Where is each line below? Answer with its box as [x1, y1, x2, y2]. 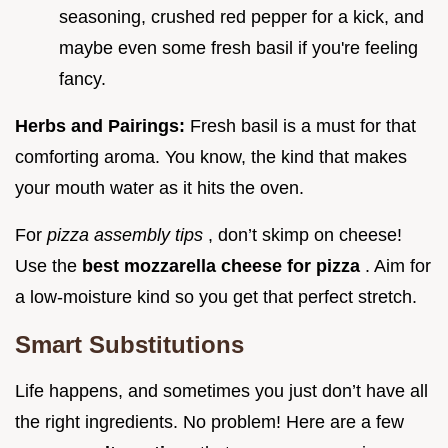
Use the [15, 256, 82, 277]
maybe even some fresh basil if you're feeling [59, 38, 418, 59]
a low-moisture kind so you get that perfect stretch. [15, 287, 417, 308]
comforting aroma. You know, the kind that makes [15, 147, 407, 168]
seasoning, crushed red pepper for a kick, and [59, 7, 424, 28]
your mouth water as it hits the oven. [15, 178, 304, 199]
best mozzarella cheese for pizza [82, 256, 365, 277]
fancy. [59, 69, 106, 90]
